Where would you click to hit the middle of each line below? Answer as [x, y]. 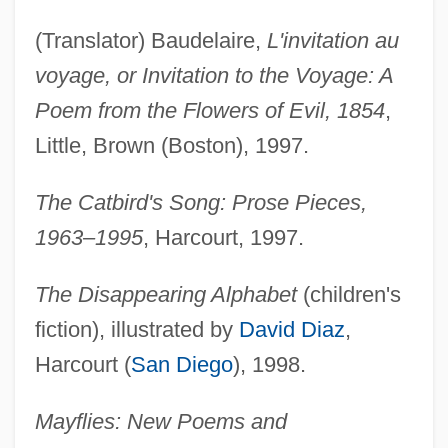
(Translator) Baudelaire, [150, 40]
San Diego [181, 364]
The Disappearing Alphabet [165, 294]
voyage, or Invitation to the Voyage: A [213, 75]
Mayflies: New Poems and [160, 421]
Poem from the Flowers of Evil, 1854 [209, 110]
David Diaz [291, 329]
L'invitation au [332, 40]
